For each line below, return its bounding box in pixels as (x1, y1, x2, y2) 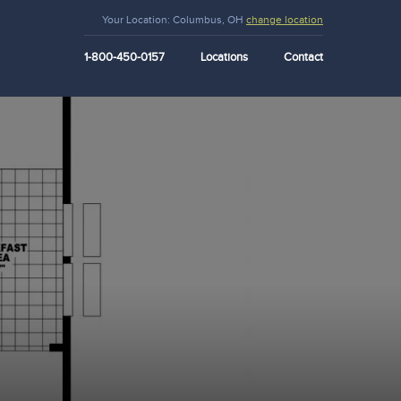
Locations (200, 50, 248, 64)
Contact (284, 50, 323, 64)
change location (246, 13, 323, 26)
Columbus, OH (173, 13, 243, 26)
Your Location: (102, 13, 170, 26)
